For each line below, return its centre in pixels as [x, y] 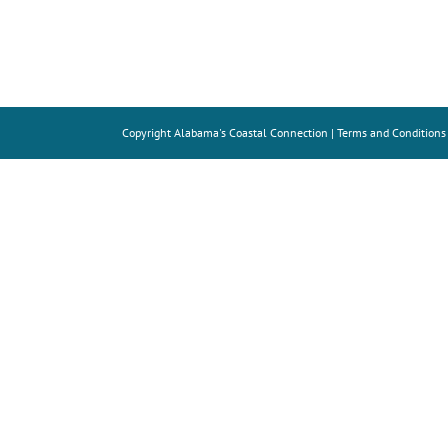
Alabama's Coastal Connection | [255, 132]
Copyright [148, 132]
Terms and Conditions [391, 132]
